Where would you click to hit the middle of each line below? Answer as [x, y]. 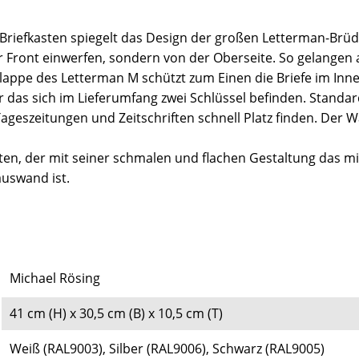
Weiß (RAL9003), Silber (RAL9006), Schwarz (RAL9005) [167, 348]
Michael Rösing [56, 278]
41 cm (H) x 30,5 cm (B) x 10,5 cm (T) [116, 313]
